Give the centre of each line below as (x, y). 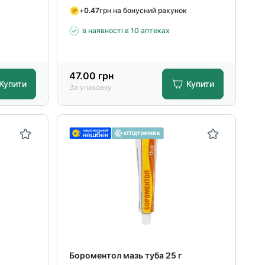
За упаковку (91, 87)
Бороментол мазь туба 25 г (126, 255)
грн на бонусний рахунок (143, 10)
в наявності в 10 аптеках (126, 30)
